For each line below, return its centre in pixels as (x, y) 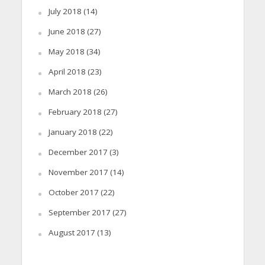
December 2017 (78, 152)
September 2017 (79, 212)
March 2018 (70, 91)
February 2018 (75, 112)
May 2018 (66, 51)
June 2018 (67, 31)
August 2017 (72, 232)
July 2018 (65, 11)
